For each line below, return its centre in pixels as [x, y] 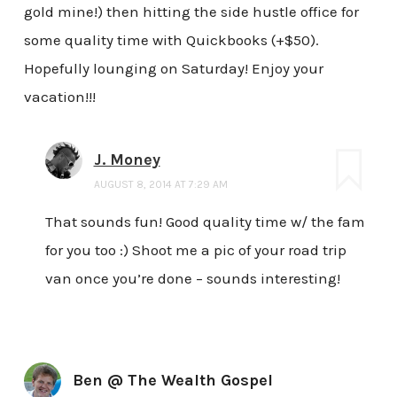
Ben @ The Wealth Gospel [172, 381]
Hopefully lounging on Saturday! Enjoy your [173, 68]
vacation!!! [59, 96]
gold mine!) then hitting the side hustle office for [191, 11]
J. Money [127, 160]
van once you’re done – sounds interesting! [192, 279]
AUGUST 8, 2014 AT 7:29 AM [160, 185]
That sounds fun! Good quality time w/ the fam [205, 222]
